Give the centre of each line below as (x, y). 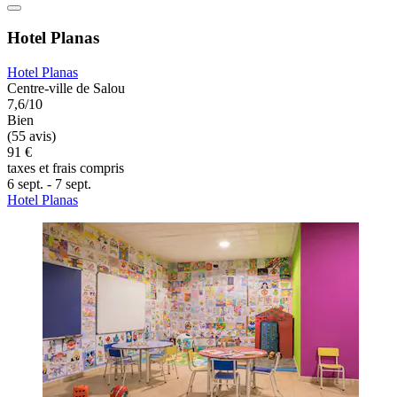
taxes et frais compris (66, 167)
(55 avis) (31, 136)
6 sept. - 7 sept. (49, 183)
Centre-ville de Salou (66, 88)
